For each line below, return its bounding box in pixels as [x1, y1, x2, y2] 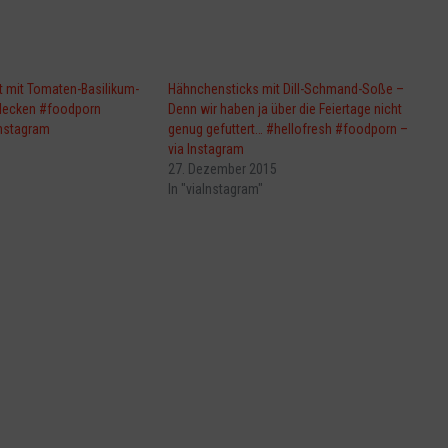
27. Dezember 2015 [168, 161, 278, 178]
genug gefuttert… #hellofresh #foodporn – [168, 121, 409, 138]
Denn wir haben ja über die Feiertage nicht [168, 101, 403, 118]
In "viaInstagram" [168, 181, 264, 198]
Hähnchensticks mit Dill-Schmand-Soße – [168, 81, 405, 98]
